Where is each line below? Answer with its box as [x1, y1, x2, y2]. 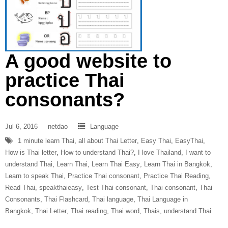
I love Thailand [138, 149, 181, 157]
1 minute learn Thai [18, 137, 74, 145]
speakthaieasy [39, 184, 82, 192]
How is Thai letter [5, 149, 56, 157]
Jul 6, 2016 [5, 123, 38, 131]
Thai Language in [137, 195, 188, 204]
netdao [48, 123, 68, 131]
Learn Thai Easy [92, 160, 140, 168]
